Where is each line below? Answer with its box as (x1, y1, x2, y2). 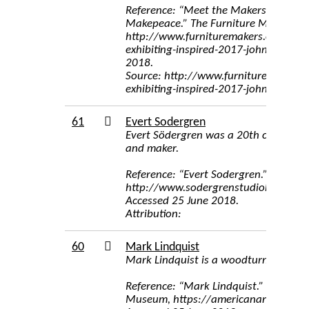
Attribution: (126, 208, 181, 220)
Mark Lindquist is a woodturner (126, 255, 278, 266)
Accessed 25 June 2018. (126, 195, 239, 207)
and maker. (126, 143, 179, 154)
